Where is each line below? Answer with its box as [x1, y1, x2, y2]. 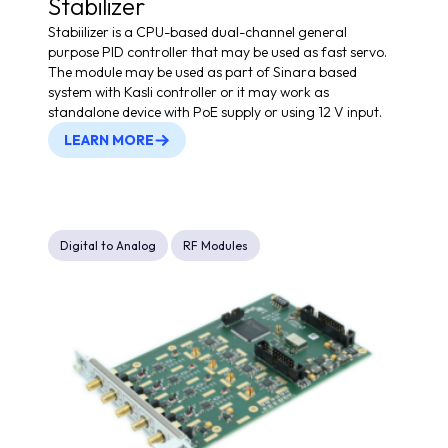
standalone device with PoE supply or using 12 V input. [48, 103, 382, 122]
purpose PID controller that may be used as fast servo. [48, 43, 387, 62]
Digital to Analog [60, 238, 156, 254]
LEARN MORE [64, 131, 154, 150]
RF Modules [183, 238, 248, 254]
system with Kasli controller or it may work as [48, 83, 329, 102]
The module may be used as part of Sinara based [48, 63, 357, 82]
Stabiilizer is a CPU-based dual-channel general [48, 23, 347, 42]
